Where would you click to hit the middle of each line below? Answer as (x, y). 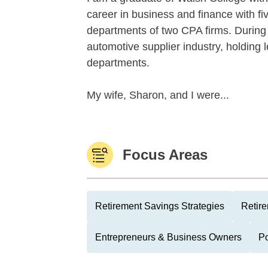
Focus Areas (165, 155)
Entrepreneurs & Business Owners (168, 237)
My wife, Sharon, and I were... (158, 95)
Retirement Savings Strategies (160, 206)
